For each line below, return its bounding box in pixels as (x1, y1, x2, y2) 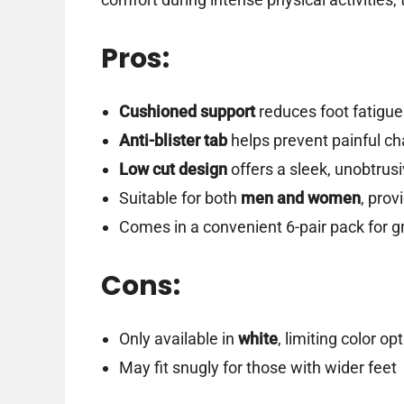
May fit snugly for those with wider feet (118, 358, 397, 378)
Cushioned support (118, 102, 255, 122)
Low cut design (118, 160, 227, 179)
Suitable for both (118, 188, 241, 208)
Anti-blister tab (118, 131, 227, 151)
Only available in (118, 329, 238, 349)
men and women (240, 188, 361, 208)
